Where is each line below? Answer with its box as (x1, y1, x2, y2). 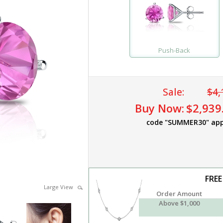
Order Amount (156, 189, 203, 198)
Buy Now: (134, 101, 184, 115)
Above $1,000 (159, 199, 200, 208)
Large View (43, 183, 78, 191)
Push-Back (158, 46, 191, 55)
